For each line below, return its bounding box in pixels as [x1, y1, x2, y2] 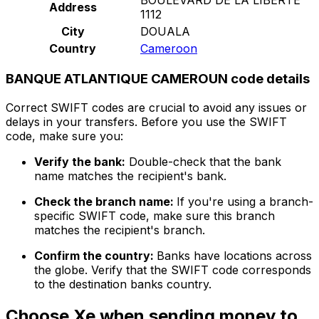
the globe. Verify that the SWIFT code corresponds [34, 263, 311, 278]
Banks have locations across [157, 249, 312, 263]
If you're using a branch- [177, 194, 313, 209]
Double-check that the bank [125, 155, 281, 169]
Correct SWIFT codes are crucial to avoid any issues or [6, 100, 307, 115]
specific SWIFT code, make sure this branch [34, 209, 275, 224]
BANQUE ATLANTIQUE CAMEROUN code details [6, 70, 310, 88]
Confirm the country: [34, 249, 157, 263]
